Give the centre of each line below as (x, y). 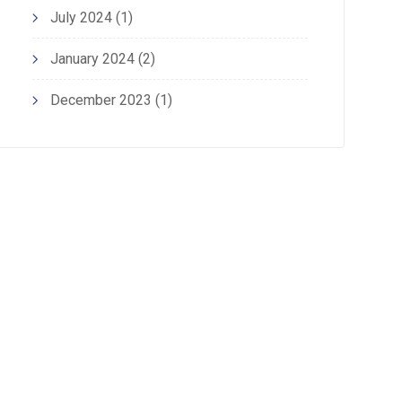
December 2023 (100, 100)
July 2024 (81, 18)
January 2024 (92, 59)
